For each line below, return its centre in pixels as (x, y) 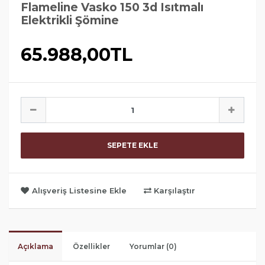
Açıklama (35, 247)
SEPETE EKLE (132, 146)
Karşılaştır (173, 191)
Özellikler (91, 247)
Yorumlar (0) (153, 247)
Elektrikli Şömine (70, 21)
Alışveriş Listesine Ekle (79, 191)
